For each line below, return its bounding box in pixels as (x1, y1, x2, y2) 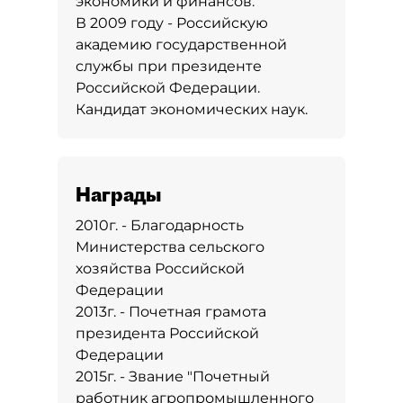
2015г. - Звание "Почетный (76, 368, 270, 385)
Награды (76, 183, 161, 206)
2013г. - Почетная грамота (76, 303, 266, 320)
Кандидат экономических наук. (76, 101, 308, 118)
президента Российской (76, 325, 259, 342)
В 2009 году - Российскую (76, 14, 268, 31)
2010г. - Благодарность (76, 217, 244, 234)
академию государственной (76, 36, 287, 53)
